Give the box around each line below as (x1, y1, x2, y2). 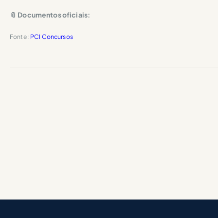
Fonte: (10, 33, 30, 41)
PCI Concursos (30, 33, 73, 41)
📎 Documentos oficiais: (10, 10, 91, 19)
